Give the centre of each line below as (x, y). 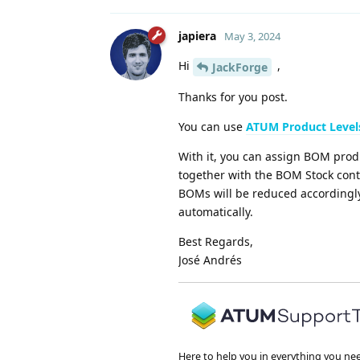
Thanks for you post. (233, 96)
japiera (197, 35)
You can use (212, 126)
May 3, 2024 (252, 36)
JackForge (240, 67)
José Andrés (210, 260)
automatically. (216, 211)
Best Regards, (216, 241)
